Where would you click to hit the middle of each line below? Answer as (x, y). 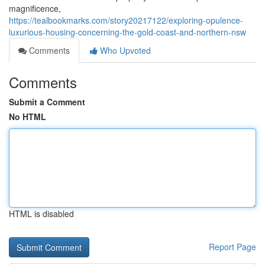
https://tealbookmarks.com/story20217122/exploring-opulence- (126, 20)
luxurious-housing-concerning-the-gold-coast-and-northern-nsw (127, 32)
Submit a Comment (47, 102)
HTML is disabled (41, 214)
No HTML (28, 117)
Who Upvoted (124, 50)
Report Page (232, 247)
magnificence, (35, 8)
